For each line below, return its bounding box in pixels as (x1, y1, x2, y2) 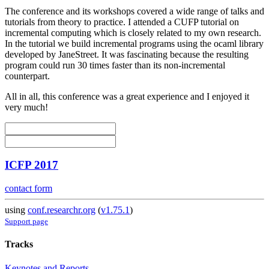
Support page (5, 217, 48, 226)
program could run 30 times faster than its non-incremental (5, 59, 225, 70)
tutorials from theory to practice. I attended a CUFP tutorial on (5, 16, 239, 27)
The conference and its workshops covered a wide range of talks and (5, 5, 264, 16)
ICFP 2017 (5, 159, 58, 172)
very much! (5, 101, 48, 112)
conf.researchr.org (28, 205, 95, 216)
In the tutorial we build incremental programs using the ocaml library (5, 38, 264, 49)
